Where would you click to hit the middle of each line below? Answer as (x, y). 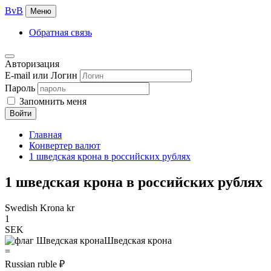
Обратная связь (60, 32)
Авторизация (32, 64)
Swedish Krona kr (40, 207)
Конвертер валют (65, 145)
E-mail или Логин (41, 75)
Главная (45, 135)
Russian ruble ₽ (35, 264)
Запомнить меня (52, 101)
